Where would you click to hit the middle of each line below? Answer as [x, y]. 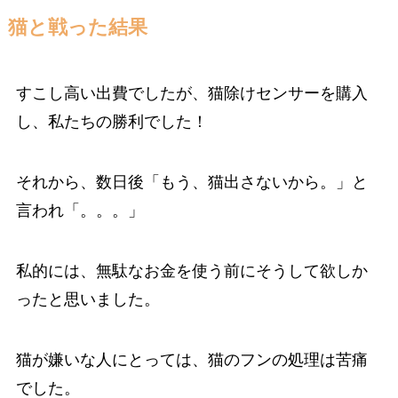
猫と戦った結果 [77, 28]
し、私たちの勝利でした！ [111, 122]
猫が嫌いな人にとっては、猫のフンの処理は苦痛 [191, 359]
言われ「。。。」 [80, 210]
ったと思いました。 [88, 299]
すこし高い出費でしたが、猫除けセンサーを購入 [191, 94]
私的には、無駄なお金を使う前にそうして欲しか [191, 271]
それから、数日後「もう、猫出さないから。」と [191, 182]
